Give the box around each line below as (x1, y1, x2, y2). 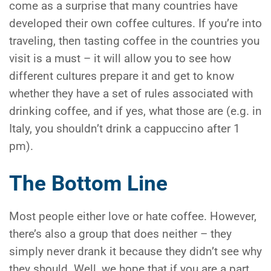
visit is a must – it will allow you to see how (9, 51, 231, 65)
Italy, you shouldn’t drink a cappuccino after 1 (9, 122, 240, 135)
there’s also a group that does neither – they (9, 227, 232, 241)
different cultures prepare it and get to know (9, 69, 234, 83)
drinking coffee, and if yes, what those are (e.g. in (9, 104, 262, 118)
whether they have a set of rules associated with (9, 87, 253, 100)
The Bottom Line (9, 170, 168, 196)
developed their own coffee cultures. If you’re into (9, 16, 262, 30)
